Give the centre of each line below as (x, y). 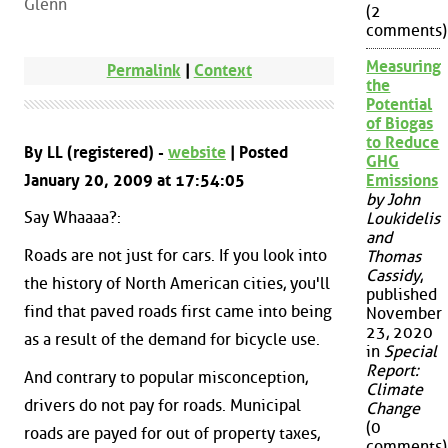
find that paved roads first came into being (178, 311)
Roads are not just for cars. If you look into (175, 255)
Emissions (402, 181)
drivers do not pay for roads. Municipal (162, 405)
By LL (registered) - (96, 152)
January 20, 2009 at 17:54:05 (134, 180)
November (404, 314)
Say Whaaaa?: (72, 218)
